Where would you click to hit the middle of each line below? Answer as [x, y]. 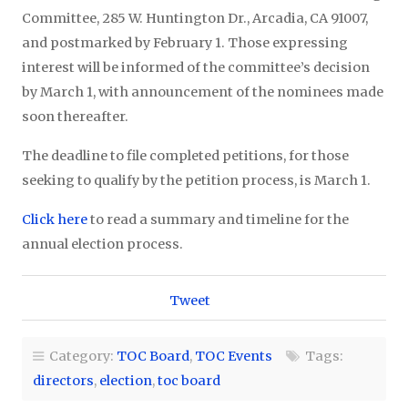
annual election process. [102, 244]
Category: [80, 356]
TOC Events [234, 356]
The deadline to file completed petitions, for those [185, 156]
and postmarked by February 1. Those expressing [185, 43]
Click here [55, 219]
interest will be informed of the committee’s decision [196, 67]
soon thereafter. [75, 117]
